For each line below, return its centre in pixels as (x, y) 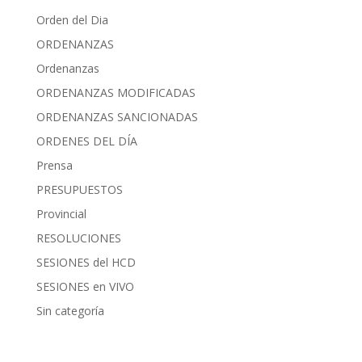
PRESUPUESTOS (79, 189)
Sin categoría (70, 310)
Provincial (61, 213)
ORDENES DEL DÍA (86, 141)
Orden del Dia (72, 19)
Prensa (54, 165)
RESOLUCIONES (78, 238)
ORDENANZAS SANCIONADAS (117, 116)
